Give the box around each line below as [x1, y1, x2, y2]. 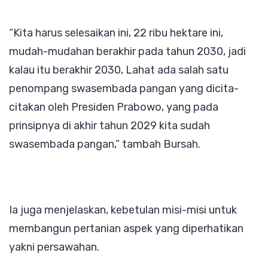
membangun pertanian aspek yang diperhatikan [9, 222, 243, 236]
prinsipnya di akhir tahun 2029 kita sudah [9, 119, 210, 133]
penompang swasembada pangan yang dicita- [9, 82, 239, 96]
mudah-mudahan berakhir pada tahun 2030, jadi [9, 45, 246, 59]
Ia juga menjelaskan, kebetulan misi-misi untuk [9, 203, 237, 217]
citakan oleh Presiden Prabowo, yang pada [9, 100, 218, 114]
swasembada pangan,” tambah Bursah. [9, 138, 200, 151]
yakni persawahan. [9, 240, 99, 254]
